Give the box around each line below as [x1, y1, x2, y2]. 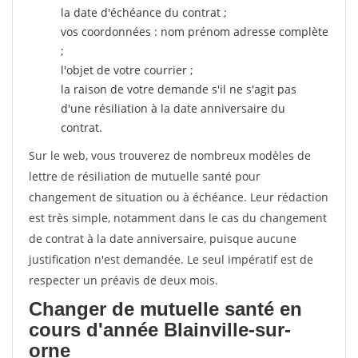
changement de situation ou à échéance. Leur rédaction [29, 189, 328, 205]
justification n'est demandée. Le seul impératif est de [29, 252, 313, 267]
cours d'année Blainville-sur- [29, 319, 291, 340]
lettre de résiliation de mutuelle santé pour [29, 169, 261, 184]
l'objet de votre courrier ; [61, 62, 193, 78]
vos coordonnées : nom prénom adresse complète [61, 24, 328, 39]
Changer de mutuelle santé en [29, 298, 302, 320]
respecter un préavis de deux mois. [29, 272, 218, 288]
